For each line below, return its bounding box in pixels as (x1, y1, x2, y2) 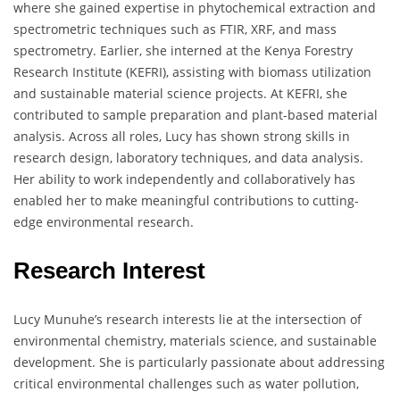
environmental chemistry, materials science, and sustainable (13, 332, 377, 350)
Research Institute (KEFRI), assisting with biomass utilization (13, 63, 371, 81)
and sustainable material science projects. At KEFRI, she (13, 85, 347, 103)
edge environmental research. (13, 213, 194, 231)
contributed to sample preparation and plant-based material (13, 106, 378, 124)
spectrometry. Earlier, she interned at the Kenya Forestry (13, 42, 353, 60)
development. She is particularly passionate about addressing (13, 354, 385, 371)
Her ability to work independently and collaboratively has (13, 171, 355, 188)
